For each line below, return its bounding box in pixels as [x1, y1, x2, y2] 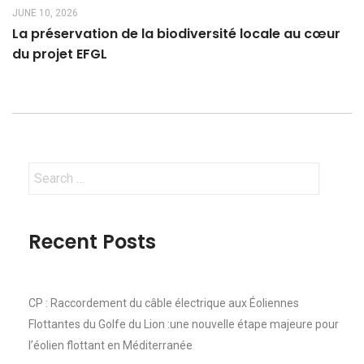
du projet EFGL [12, 44, 107, 63]
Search [28, 164, 65, 180]
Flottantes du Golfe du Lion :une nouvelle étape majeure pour [28, 317, 339, 331]
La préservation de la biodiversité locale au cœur [12, 24, 340, 43]
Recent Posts [28, 227, 156, 255]
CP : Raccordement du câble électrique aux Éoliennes [28, 296, 299, 310]
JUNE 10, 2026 [12, 6, 78, 19]
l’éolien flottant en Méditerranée [28, 338, 193, 352]
